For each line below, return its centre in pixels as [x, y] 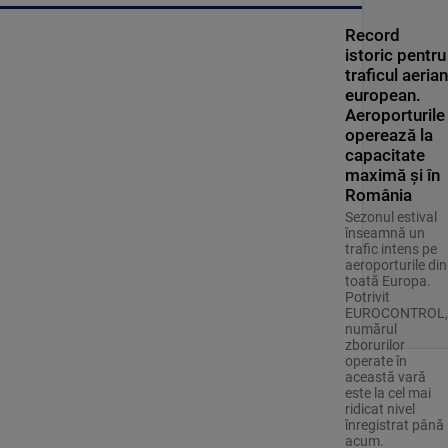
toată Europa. [387, 281]
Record [372, 35]
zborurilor [374, 345]
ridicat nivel [379, 409]
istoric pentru [395, 55]
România [378, 195]
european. [382, 95]
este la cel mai [387, 393]
